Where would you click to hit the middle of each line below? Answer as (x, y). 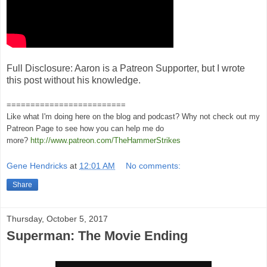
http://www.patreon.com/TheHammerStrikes (105, 141)
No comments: (153, 165)
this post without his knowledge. (74, 80)
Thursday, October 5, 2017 (57, 218)
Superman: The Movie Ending (97, 235)
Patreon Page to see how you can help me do (85, 129)
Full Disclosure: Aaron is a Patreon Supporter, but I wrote (126, 69)
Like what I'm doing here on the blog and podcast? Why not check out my (133, 117)
